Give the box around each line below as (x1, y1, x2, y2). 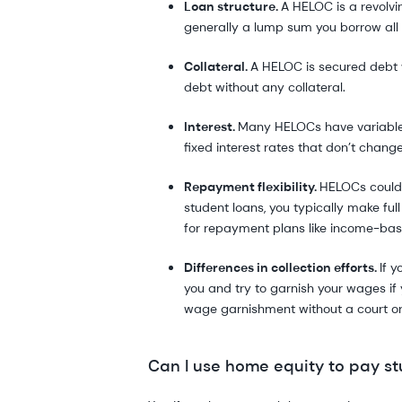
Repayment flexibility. (184, 178, 320, 195)
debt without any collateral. (184, 78, 346, 95)
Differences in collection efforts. (184, 258, 380, 275)
